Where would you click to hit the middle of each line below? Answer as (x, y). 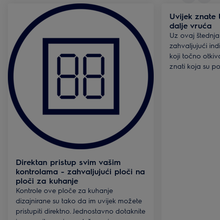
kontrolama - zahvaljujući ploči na (80, 171)
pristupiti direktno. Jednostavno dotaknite (81, 211)
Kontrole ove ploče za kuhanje (64, 190)
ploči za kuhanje (47, 180)
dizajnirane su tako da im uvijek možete (79, 200)
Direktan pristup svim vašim (68, 162)
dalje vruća (191, 25)
